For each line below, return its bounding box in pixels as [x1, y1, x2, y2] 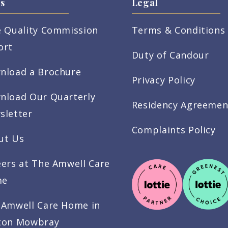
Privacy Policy [131, 74, 195, 87]
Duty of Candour [131, 49, 209, 62]
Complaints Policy [131, 124, 216, 136]
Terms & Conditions [131, 24, 225, 37]
